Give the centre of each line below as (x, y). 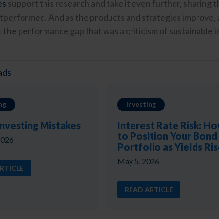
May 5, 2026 (138, 161)
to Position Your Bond (167, 136)
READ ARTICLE (149, 189)
